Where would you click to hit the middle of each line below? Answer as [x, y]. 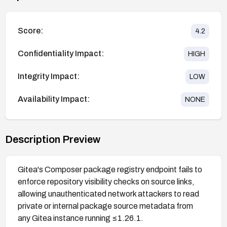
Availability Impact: [54, 99]
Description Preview [53, 139]
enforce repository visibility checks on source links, [106, 181]
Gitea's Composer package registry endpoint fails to [110, 169]
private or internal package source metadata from [105, 206]
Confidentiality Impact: [61, 54]
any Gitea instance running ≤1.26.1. [81, 218]
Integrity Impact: [49, 77]
